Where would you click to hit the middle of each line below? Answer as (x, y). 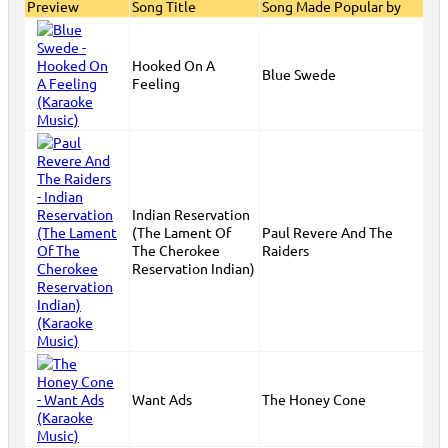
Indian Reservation (191, 214)
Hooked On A (173, 65)
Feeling (156, 83)
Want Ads (162, 399)
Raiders (285, 250)
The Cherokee (176, 250)
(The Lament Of (181, 232)
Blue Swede (299, 74)
